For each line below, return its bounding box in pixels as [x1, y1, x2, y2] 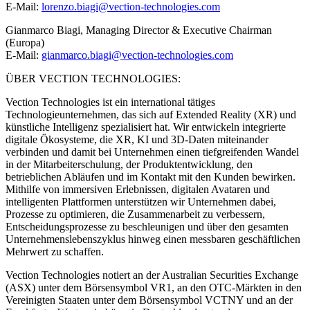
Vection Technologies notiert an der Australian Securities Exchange [6, 268, 298, 281]
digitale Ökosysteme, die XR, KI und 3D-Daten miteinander [6, 133, 268, 145]
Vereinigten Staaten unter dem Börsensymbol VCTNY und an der [6, 293, 293, 306]
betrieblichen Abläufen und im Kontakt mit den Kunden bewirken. [6, 170, 295, 183]
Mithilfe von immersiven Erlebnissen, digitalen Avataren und [6, 183, 270, 195]
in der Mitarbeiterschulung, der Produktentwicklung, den [6, 158, 253, 170]
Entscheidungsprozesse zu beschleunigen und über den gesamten [6, 220, 289, 232]
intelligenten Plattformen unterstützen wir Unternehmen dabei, [6, 195, 276, 208]
